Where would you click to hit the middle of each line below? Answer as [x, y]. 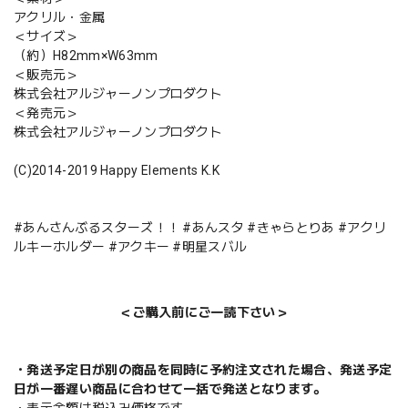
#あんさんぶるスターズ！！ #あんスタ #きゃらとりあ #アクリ [200, 227]
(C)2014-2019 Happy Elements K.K [117, 170]
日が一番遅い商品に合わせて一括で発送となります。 [170, 388]
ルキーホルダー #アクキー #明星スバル [131, 246]
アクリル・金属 [60, 17]
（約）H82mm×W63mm [86, 55]
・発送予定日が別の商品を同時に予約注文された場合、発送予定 [203, 369]
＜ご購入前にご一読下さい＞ [204, 312]
